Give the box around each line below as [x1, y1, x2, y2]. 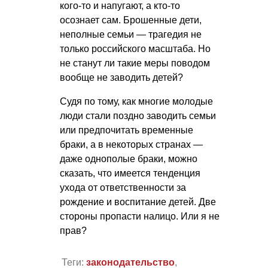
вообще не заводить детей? [60, 72, 183, 83]
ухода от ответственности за [60, 182, 186, 193]
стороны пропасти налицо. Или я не [60, 211, 220, 222]
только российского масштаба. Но [60, 44, 211, 54]
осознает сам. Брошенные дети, [60, 15, 202, 26]
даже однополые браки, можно [60, 154, 197, 165]
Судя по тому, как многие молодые [60, 96, 213, 107]
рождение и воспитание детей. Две [60, 197, 216, 208]
